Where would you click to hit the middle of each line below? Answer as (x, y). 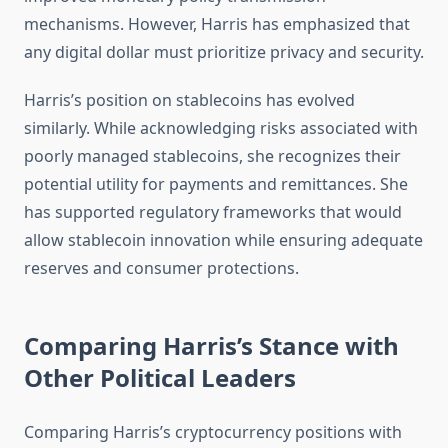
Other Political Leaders (160, 378)
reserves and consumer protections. (161, 268)
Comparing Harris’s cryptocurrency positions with (213, 432)
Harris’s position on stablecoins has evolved (189, 100)
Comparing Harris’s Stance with (211, 346)
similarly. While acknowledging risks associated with (221, 128)
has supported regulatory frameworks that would (213, 212)
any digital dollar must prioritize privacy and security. (224, 52)
